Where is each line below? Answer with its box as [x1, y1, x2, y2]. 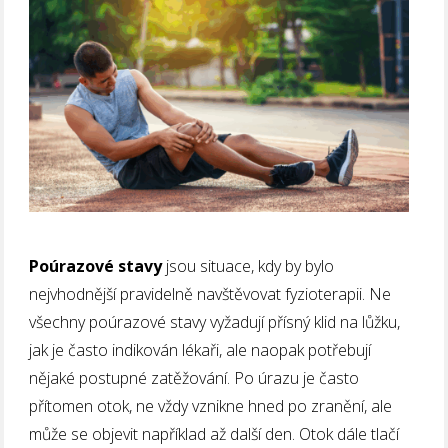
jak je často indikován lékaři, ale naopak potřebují [29, 338, 372, 361]
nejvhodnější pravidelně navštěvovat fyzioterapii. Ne [29, 282, 392, 305]
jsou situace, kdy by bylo [162, 254, 335, 277]
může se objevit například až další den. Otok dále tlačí [29, 422, 400, 445]
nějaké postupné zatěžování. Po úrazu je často [29, 366, 360, 389]
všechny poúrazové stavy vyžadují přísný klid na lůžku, [29, 310, 401, 333]
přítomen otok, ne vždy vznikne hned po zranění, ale [29, 394, 393, 417]
